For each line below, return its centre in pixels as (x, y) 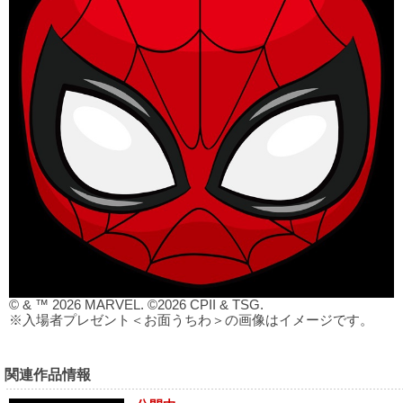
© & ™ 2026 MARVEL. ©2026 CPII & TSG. (136, 305)
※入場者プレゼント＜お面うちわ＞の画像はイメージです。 (191, 320)
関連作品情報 (48, 374)
